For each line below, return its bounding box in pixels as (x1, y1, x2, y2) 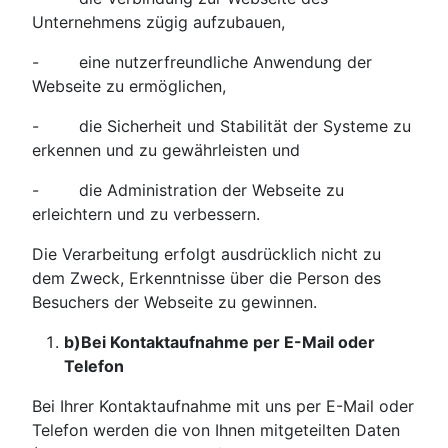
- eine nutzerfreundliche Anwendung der (32, 52, 372, 73)
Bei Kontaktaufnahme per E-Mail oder (81, 332, 375, 353)
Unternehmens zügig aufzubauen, (32, 12, 285, 33)
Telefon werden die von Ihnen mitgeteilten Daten (32, 420, 400, 441)
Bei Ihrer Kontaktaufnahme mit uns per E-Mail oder (32, 396, 414, 417)
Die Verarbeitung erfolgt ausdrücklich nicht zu (32, 244, 381, 265)
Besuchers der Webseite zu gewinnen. (32, 292, 317, 313)
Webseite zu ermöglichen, (32, 76, 226, 97)
